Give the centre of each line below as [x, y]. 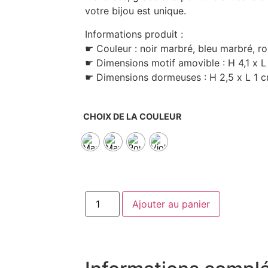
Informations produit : [134, 34]
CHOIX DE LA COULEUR [132, 117]
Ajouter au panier [171, 204]
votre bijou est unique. [135, 11]
